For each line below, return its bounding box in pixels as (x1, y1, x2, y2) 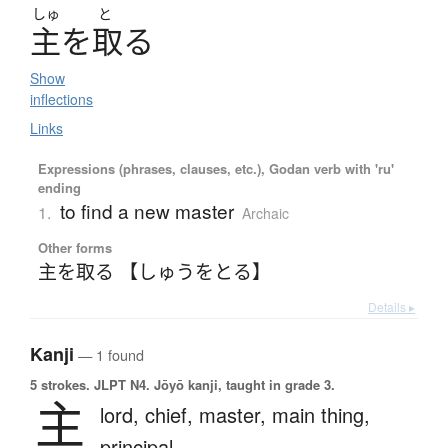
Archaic (241, 203, 289, 224)
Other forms (37, 238, 112, 258)
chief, (145, 400, 199, 430)
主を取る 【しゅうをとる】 (37, 257, 271, 285)
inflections (30, 89, 93, 110)
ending (37, 178, 81, 198)
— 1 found (74, 344, 144, 366)
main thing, (272, 400, 370, 430)
